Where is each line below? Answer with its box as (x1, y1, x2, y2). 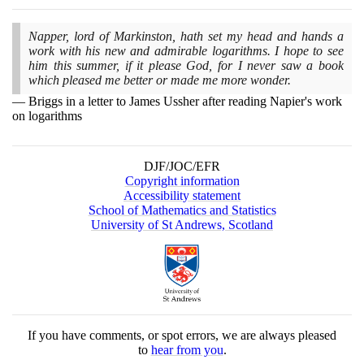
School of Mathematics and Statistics (88, 203, 276, 217)
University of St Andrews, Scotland (91, 218, 273, 232)
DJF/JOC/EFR (144, 159, 220, 173)
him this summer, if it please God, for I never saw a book (28, 58, 344, 72)
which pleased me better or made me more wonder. (28, 72, 291, 87)
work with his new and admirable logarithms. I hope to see (28, 43, 344, 58)
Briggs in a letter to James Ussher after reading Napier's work (28, 93, 342, 108)
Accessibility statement (123, 188, 240, 202)
